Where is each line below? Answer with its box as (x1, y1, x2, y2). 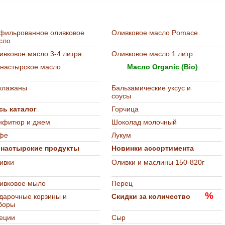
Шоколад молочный (111, 118, 177, 126)
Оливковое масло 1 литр (111, 50, 193, 58)
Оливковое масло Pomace (111, 29, 198, 37)
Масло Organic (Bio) (125, 63, 198, 71)
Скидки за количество (111, 192, 190, 200)
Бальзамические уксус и (111, 84, 191, 92)
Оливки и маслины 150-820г (111, 158, 204, 166)
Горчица (111, 105, 139, 113)
